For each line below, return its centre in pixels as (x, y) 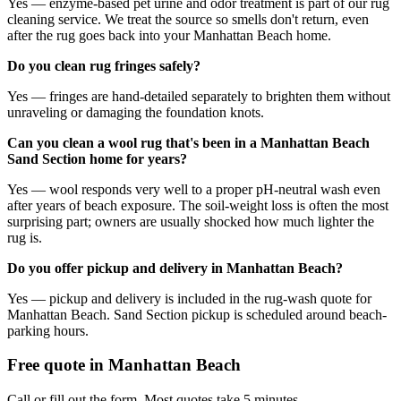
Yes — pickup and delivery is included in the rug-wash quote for (189, 298)
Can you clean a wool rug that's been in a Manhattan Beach (188, 142)
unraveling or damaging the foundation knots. (136, 112)
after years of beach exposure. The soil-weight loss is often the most (198, 205)
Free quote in (58, 365)
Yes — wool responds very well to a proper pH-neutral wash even (194, 189)
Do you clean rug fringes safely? (104, 65)
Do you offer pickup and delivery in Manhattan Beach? (175, 268)
